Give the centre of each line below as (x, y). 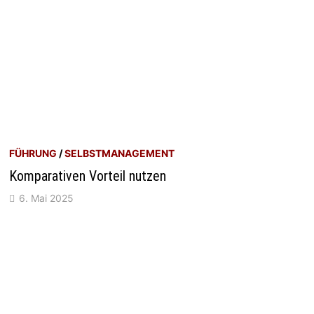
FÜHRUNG (33, 153)
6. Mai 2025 (47, 198)
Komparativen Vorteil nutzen (88, 176)
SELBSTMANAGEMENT (120, 153)
